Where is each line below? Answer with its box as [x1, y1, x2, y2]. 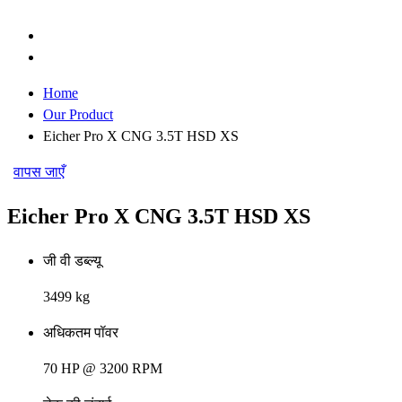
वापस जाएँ [13, 163, 65, 179]
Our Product [43, 106, 113, 122]
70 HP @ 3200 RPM [43, 361, 162, 377]
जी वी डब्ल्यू [43, 253, 101, 269]
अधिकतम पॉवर [43, 325, 118, 341]
